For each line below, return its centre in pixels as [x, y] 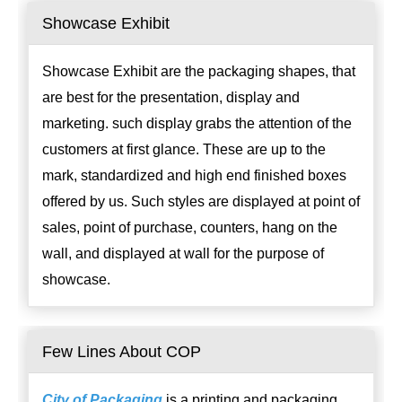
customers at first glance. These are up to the [184, 150]
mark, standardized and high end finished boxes [194, 176]
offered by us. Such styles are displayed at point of [201, 202]
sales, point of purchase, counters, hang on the [190, 228]
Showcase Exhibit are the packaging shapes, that [199, 72]
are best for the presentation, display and [171, 98]
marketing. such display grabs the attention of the [197, 124]
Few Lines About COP [122, 352]
